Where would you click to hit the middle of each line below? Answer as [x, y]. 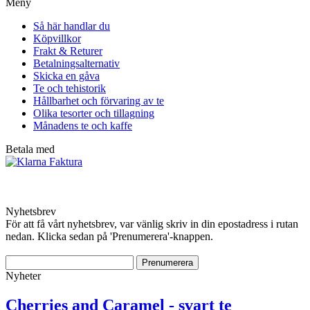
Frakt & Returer [68, 51]
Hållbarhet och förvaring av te [99, 101]
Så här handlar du [72, 26]
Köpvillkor [57, 39]
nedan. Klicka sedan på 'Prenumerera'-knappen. [109, 237]
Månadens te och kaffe [83, 126]
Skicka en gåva [66, 76]
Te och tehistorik [70, 89]
